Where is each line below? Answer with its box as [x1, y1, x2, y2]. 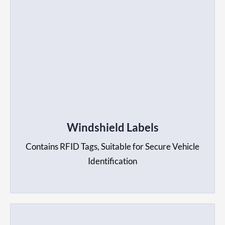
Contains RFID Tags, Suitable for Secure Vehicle [26, 141, 199, 152]
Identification [88, 156, 137, 167]
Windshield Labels [66, 121, 159, 135]
